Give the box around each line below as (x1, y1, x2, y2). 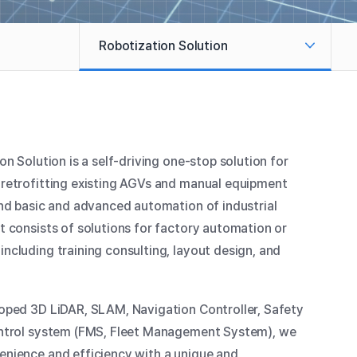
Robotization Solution (99, 37, 228, 53)
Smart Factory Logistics (98, 122, 241, 138)
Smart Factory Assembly (98, 74, 243, 90)
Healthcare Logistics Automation (98, 229, 293, 245)
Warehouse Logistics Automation (98, 182, 294, 198)
